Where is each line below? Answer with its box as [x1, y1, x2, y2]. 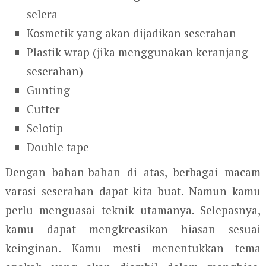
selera [27, 6, 58, 21]
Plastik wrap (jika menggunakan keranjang [27, 44, 249, 59]
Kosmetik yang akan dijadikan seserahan [27, 25, 237, 40]
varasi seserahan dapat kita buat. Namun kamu [5, 183, 261, 199]
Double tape [27, 139, 90, 154]
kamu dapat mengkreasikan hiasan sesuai [5, 221, 261, 237]
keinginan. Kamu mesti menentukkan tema [5, 240, 261, 256]
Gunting [27, 82, 71, 97]
